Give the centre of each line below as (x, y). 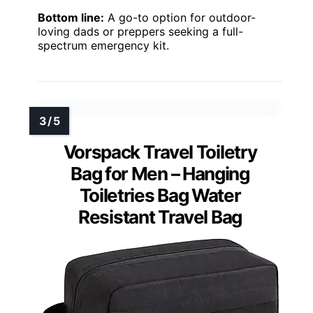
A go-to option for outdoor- (180, 18)
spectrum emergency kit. (103, 46)
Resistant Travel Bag (160, 217)
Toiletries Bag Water (160, 196)
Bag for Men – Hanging (160, 174)
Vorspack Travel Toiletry (160, 152)
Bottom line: (71, 18)
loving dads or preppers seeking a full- (140, 32)
